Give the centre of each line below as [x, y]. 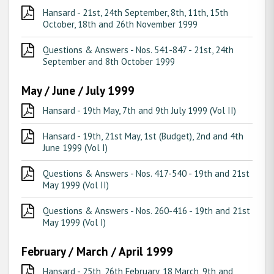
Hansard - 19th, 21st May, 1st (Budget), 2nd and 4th [143, 136]
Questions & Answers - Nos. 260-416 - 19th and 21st [146, 211]
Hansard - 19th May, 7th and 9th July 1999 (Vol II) [139, 110]
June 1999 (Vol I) [75, 148]
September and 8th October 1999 [109, 61]
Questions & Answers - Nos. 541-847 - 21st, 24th [138, 50]
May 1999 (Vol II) [76, 185]
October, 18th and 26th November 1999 [120, 24]
